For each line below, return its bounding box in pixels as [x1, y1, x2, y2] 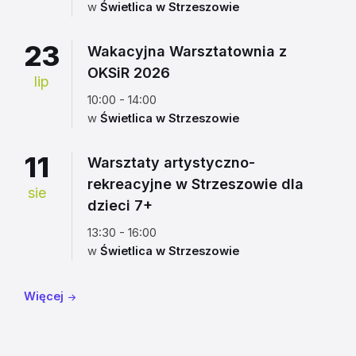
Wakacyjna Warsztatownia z [87, 42, 287, 60]
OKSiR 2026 [87, 64, 170, 81]
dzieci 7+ [87, 196, 153, 214]
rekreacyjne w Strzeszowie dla [87, 175, 304, 192]
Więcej [24, 288, 64, 304]
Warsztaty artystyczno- [87, 153, 255, 171]
